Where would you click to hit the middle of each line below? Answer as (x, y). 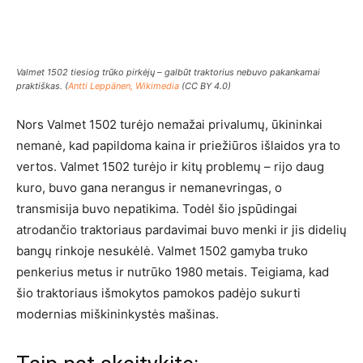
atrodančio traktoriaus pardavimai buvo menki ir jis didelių (181, 230)
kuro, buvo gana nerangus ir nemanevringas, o (149, 188)
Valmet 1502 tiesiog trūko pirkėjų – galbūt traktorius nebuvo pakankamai (168, 73)
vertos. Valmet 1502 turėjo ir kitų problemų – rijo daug (170, 167)
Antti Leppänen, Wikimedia (124, 86)
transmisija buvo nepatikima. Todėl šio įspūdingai (157, 209)
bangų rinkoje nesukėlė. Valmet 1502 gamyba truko (162, 251)
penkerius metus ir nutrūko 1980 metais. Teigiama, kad (173, 272)
